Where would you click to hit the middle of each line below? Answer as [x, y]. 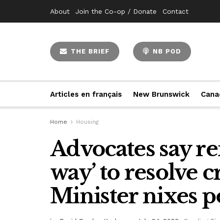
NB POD [166, 51]
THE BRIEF [89, 51]
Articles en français [86, 94]
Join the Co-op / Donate [116, 11]
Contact [176, 11]
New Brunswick [162, 94]
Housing [87, 122]
